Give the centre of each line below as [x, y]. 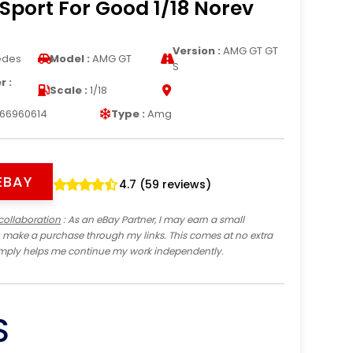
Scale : [68, 90]
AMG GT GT [250, 50]
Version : [197, 50]
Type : [128, 113]
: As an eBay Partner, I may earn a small [153, 219]
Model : [69, 58]
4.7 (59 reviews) [165, 184]
